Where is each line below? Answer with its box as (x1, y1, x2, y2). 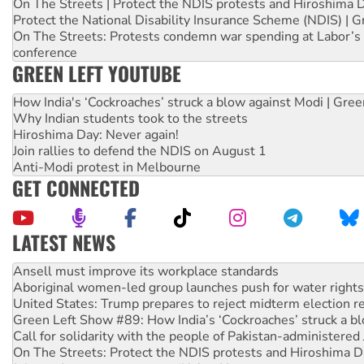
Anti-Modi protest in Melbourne (13, 158, 201, 177)
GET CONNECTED (12, 173, 140, 203)
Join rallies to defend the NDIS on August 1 (13, 142, 266, 161)
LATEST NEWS (12, 227, 115, 258)
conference (13, 44, 77, 63)
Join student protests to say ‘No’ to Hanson (13, 341, 264, 360)
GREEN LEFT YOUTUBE (12, 58, 181, 89)
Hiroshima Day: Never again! (13, 126, 179, 145)
